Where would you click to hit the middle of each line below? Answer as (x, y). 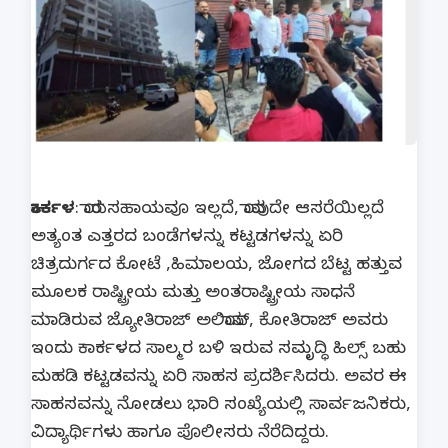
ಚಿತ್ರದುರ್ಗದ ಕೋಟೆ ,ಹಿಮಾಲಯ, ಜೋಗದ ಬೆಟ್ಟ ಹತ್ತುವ (216, 267)
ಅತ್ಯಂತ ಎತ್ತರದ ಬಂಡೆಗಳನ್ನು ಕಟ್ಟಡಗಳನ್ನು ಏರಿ (187, 239)
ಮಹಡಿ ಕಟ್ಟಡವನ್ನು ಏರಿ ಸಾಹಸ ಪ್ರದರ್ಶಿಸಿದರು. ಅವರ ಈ (219, 379)
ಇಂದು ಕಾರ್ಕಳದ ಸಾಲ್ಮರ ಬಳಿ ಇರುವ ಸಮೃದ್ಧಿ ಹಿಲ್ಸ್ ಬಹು (218, 351)
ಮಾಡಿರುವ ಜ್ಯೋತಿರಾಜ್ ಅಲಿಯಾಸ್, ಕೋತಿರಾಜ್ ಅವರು (209, 323)
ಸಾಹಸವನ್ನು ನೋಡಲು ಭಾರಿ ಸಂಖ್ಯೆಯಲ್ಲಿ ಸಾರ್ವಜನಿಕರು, (221, 407)
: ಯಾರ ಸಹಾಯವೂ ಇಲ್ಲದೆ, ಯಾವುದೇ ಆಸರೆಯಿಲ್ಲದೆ (229, 211)
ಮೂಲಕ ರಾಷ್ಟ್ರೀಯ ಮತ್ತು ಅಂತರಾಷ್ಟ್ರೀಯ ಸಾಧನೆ (193, 295)
